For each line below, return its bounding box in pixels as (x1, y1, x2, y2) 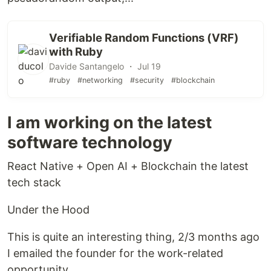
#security (130, 76, 164, 85)
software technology (7, 132, 172, 152)
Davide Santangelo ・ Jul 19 (49, 61, 161, 71)
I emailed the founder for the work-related (7, 247, 223, 260)
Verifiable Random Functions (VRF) (49, 31, 239, 44)
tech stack (7, 176, 61, 189)
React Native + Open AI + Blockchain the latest (7, 160, 249, 172)
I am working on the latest (7, 113, 212, 132)
